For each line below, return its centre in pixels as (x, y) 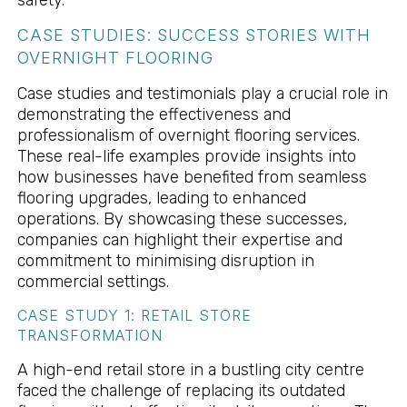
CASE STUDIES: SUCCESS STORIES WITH (194, 35)
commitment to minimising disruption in (165, 261)
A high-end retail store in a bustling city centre (190, 370)
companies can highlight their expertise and (179, 240)
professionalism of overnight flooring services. (188, 136)
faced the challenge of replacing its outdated (181, 391)
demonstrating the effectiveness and (154, 115)
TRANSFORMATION (89, 336)
